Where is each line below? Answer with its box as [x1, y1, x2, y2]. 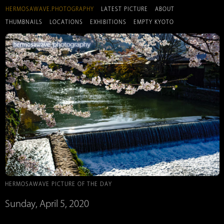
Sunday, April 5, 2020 [5, 199, 89, 208]
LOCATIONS [49, 19, 83, 24]
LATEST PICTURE [101, 6, 148, 11]
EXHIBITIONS [90, 19, 126, 24]
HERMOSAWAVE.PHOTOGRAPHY [5, 6, 94, 11]
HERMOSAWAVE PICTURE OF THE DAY [5, 181, 112, 187]
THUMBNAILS [5, 19, 42, 24]
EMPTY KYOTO [133, 19, 174, 24]
